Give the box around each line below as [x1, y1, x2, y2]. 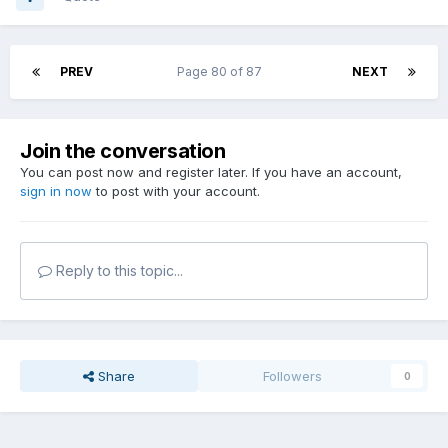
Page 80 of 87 [177, 64, 268, 80]
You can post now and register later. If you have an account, [20, 164, 402, 181]
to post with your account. [92, 183, 260, 200]
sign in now [20, 183, 92, 200]
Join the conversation [20, 139, 226, 164]
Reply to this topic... [52, 262, 183, 280]
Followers [263, 368, 323, 385]
